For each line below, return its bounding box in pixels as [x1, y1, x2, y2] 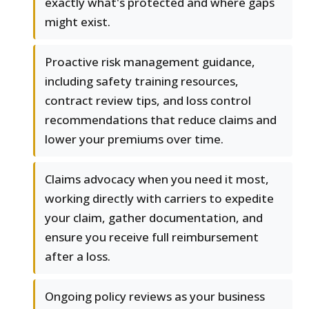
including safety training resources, [45, 73, 239, 90]
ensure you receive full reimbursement [45, 229, 259, 246]
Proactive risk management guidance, [45, 54, 255, 70]
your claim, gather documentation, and [45, 210, 263, 226]
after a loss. [45, 248, 110, 265]
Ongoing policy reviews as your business [45, 288, 265, 305]
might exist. [45, 14, 110, 30]
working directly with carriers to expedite [45, 190, 274, 207]
